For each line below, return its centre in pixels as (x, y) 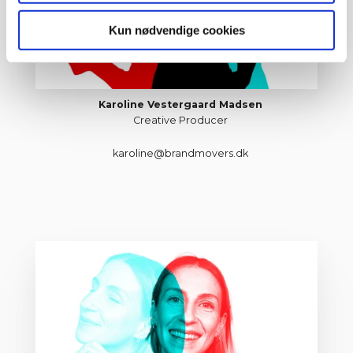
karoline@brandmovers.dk (180, 153)
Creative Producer (180, 120)
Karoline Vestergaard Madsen (180, 104)
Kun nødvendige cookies (176, 30)
